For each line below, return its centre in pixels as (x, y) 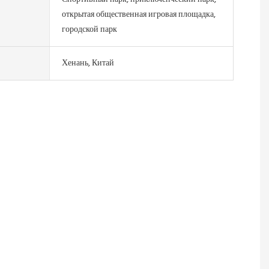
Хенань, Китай (88, 63)
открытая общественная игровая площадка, (138, 14)
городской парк (89, 29)
